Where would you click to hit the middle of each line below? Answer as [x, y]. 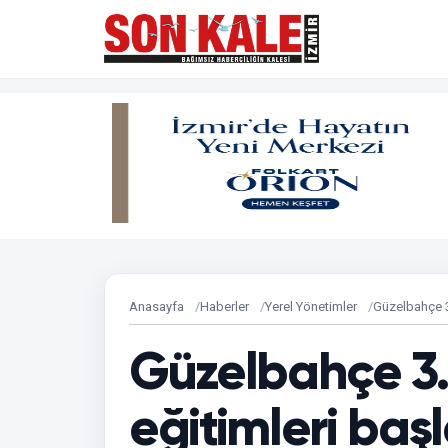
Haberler [224, 306]
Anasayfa [156, 306]
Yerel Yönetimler [311, 306]
